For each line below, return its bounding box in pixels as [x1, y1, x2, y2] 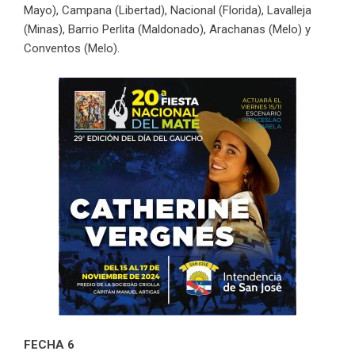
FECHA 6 [24, 337, 74, 352]
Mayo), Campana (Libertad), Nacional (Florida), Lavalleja [24, 2, 311, 17]
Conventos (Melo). [24, 40, 120, 55]
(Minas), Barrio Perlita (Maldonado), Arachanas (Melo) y [24, 21, 311, 36]
